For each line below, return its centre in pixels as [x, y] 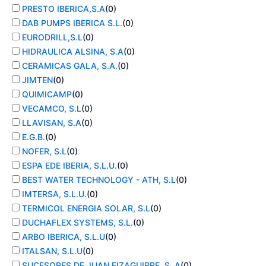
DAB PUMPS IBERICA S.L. [72, 23]
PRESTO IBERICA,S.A [64, 9]
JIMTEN [37, 80]
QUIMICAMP [47, 94]
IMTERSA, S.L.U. [54, 194]
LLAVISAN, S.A [52, 123]
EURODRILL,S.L [52, 37]
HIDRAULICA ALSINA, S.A [73, 52]
